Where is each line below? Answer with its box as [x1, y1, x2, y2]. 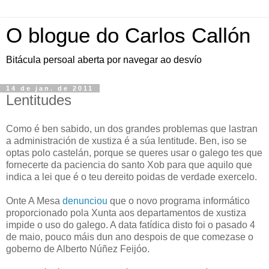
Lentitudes [6, 92, 71, 108]
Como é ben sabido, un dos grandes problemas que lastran [6, 123, 258, 134]
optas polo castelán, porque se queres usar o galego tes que [6, 147, 262, 158]
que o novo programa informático [107, 195, 250, 206]
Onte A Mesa [6, 195, 62, 206]
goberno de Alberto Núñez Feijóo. [6, 243, 150, 254]
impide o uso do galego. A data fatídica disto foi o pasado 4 [6, 219, 255, 230]
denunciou [62, 195, 107, 206]
